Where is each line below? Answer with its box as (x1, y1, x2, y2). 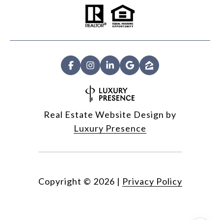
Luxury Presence (74, 123, 146, 134)
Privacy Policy (122, 176, 182, 187)
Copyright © (38, 176, 91, 187)
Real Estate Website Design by (44, 109, 176, 120)
